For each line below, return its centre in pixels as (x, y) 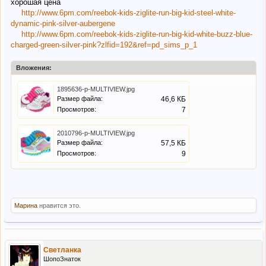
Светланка (62, 250)
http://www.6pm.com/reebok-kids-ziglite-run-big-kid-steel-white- (129, 13)
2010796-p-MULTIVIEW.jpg (96, 133)
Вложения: (34, 68)
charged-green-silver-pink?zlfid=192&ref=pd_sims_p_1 (104, 45)
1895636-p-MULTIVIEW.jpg (96, 89)
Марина (26, 206)
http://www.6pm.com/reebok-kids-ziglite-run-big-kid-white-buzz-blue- (137, 34)
